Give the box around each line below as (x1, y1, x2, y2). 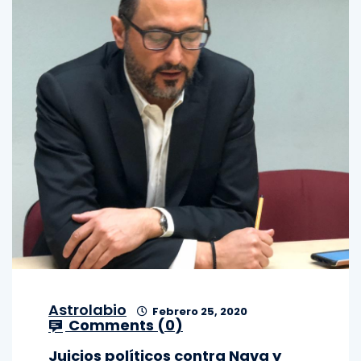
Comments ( (65, 315, 165, 335)
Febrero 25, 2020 (150, 304, 247, 319)
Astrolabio (48, 300, 127, 320)
